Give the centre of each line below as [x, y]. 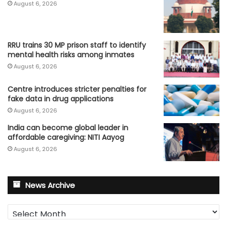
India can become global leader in [68, 128]
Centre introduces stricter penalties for [77, 89]
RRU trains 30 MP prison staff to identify [77, 45]
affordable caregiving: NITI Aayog [66, 138]
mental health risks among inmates [71, 54]
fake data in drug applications [61, 99]
